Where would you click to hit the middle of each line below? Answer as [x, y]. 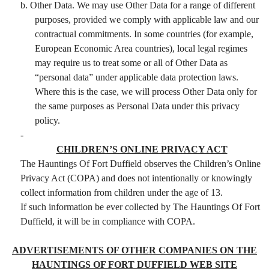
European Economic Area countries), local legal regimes [141, 48]
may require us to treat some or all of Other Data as [131, 62]
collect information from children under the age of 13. [123, 192]
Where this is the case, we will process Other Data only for [146, 91]
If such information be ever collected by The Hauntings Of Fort [140, 207]
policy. [47, 120]
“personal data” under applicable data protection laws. [137, 77]
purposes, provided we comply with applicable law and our [147, 19]
